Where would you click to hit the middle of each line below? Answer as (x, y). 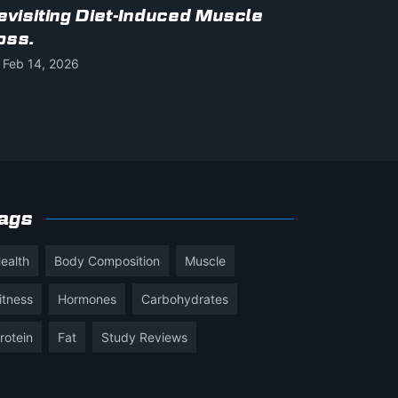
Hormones (87, 298)
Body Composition (107, 260)
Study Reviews (144, 337)
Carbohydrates (185, 298)
